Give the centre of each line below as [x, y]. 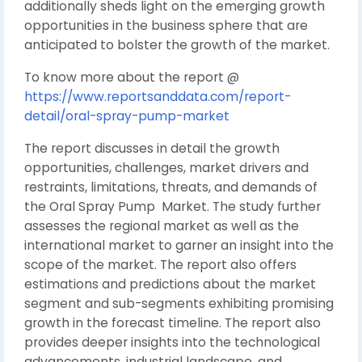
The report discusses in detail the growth [152, 148]
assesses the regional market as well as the [162, 226]
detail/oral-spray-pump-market [127, 116]
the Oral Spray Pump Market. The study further [173, 206]
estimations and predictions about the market [170, 284]
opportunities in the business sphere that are [166, 25]
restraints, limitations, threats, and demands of [171, 187]
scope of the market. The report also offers [160, 265]
